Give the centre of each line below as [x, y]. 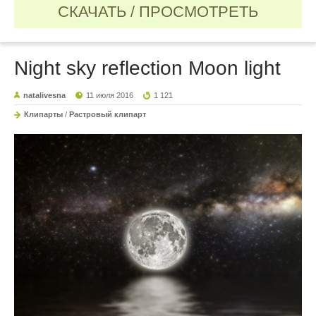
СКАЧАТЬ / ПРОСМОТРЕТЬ [158, 11]
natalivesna [44, 95]
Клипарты [43, 114]
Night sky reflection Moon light [147, 68]
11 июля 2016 [110, 95]
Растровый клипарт [108, 114]
